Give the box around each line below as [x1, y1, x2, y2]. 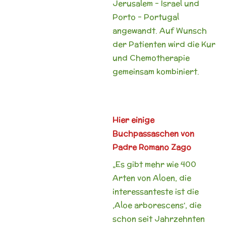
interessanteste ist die [112, 186, 199, 197]
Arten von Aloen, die [112, 173, 191, 183]
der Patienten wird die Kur [112, 38, 215, 49]
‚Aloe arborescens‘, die [112, 200, 201, 210]
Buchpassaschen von [112, 128, 194, 139]
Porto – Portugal [112, 11, 179, 22]
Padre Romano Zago [112, 141, 191, 152]
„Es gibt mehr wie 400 [112, 159, 196, 169]
